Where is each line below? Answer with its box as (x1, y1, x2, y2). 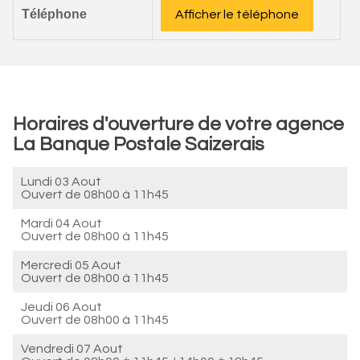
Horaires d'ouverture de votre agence (13, 114, 344, 134)
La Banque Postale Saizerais (13, 134, 264, 154)
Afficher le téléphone (175, 8, 299, 21)
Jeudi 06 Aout (21, 301, 102, 313)
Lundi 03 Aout (21, 175, 101, 188)
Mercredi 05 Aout (21, 259, 121, 272)
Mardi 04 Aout (21, 217, 102, 230)
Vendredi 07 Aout (21, 342, 123, 355)
